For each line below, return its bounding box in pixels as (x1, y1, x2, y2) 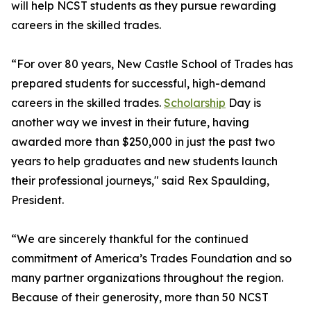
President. (11, 193, 64, 208)
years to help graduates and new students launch (11, 154, 278, 169)
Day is (226, 96, 261, 110)
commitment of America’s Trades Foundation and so (11, 251, 292, 266)
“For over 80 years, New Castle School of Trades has (11, 57, 293, 72)
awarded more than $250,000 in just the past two (11, 135, 275, 149)
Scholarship (164, 96, 226, 110)
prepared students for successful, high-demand (11, 76, 266, 91)
